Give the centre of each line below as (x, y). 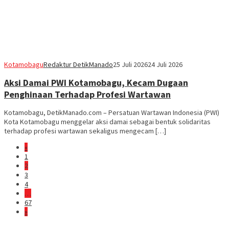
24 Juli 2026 (165, 64)
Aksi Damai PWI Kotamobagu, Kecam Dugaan (96, 82)
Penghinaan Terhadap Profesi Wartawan (87, 94)
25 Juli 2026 (130, 64)
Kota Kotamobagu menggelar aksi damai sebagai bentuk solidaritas (107, 121)
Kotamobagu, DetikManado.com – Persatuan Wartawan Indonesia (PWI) (112, 112)
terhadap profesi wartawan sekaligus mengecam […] (85, 131)
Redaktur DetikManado (78, 64)
